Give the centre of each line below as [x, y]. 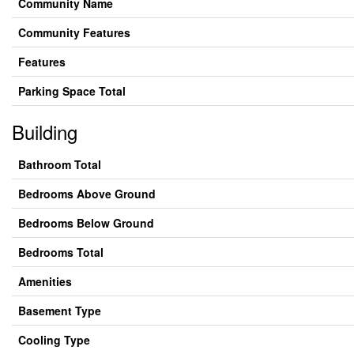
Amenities [45, 281]
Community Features [74, 32]
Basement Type [60, 311]
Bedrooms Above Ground [87, 194]
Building [45, 132]
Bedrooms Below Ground [86, 223]
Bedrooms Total [61, 252]
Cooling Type [54, 340]
